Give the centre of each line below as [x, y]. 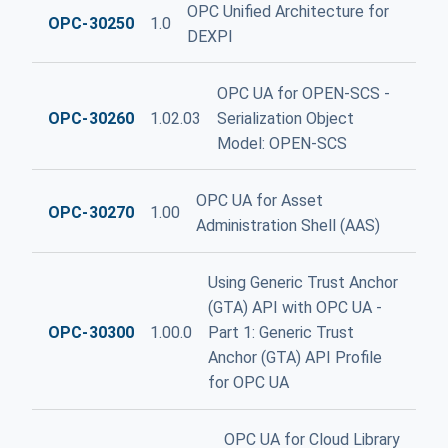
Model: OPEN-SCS [282, 143]
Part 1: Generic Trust [281, 333]
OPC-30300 [91, 333]
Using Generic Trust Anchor [303, 283]
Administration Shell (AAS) [288, 225]
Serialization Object [286, 118]
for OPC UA [249, 383]
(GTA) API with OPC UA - [295, 308]
